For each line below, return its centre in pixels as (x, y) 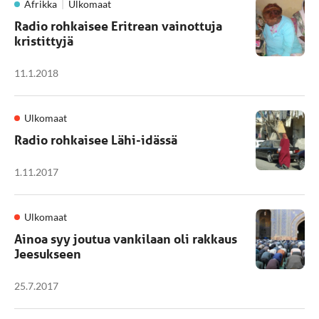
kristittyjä (44, 41)
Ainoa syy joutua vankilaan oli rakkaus (126, 239)
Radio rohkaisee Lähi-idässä (96, 140)
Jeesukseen (48, 253)
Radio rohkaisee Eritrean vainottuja (118, 26)
